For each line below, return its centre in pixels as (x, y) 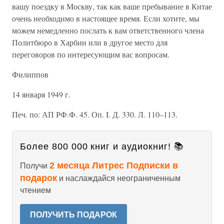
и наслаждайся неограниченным (119, 178)
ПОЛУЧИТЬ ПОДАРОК (73, 215)
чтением (35, 190)
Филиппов (30, 74)
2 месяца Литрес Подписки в (114, 165)
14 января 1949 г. (41, 94)
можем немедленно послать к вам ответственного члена (108, 30)
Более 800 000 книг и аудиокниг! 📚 (102, 146)
